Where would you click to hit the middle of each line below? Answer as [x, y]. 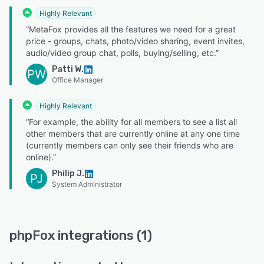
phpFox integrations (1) [81, 236]
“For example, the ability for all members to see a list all [131, 122]
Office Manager [77, 80]
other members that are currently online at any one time [133, 134]
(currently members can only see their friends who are [130, 146]
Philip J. [68, 174]
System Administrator [87, 184]
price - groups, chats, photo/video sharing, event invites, [135, 41]
